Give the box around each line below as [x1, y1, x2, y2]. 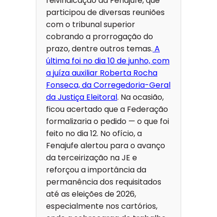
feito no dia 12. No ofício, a [46, 128, 142, 139]
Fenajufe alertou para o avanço [46, 140, 165, 152]
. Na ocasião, [117, 92, 164, 103]
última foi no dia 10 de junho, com [46, 55, 170, 67]
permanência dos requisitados [46, 176, 161, 188]
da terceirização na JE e [46, 152, 137, 164]
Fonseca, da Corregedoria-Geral [46, 79, 170, 91]
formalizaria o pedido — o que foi [46, 116, 169, 127]
